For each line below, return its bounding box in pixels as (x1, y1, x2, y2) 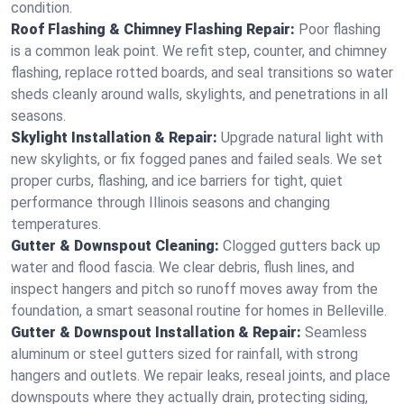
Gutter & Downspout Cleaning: (11, 237, 219, 254)
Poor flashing (298, 21, 381, 38)
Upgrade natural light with (221, 129, 383, 146)
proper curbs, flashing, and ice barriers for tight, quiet (11, 172, 343, 189)
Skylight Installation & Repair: (11, 129, 217, 146)
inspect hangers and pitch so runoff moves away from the (11, 280, 378, 298)
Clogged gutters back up (223, 237, 381, 254)
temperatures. (11, 216, 101, 233)
